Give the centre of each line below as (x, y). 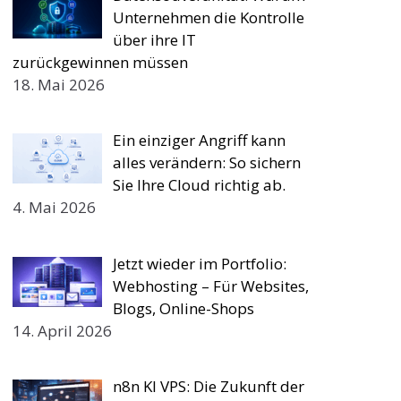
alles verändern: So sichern (207, 162)
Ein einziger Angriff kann (200, 140)
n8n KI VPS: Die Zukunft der (209, 386)
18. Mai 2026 (58, 84)
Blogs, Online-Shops (184, 308)
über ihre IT (155, 39)
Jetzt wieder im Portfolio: (200, 263)
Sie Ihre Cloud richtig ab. (200, 185)
